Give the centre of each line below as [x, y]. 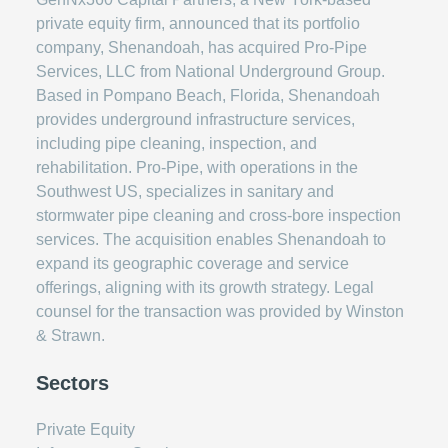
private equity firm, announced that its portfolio [198, 23]
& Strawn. [70, 335]
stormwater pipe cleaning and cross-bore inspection [218, 215]
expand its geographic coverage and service [192, 263]
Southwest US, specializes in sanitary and [185, 191]
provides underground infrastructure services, [195, 119]
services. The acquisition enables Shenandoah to [211, 239]
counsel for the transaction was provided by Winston [220, 311]
